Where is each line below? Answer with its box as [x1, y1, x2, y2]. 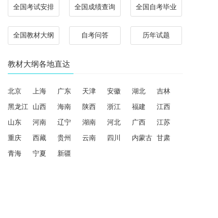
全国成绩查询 [74, 3, 115, 11]
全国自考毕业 [136, 3, 177, 11]
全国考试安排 [13, 3, 54, 11]
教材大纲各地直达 [8, 60, 70, 68]
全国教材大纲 [13, 32, 54, 39]
